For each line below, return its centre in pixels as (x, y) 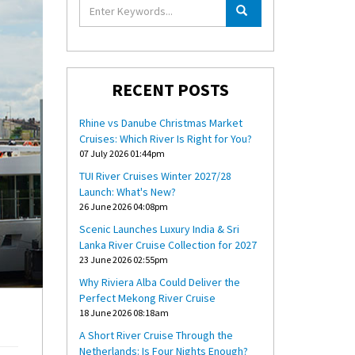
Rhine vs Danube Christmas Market (160, 123)
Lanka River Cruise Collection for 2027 (168, 245)
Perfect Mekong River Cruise (147, 298)
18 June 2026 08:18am (124, 313)
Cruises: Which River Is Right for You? (165, 139)
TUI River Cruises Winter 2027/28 (155, 176)
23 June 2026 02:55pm (123, 260)
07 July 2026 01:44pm (122, 153)
